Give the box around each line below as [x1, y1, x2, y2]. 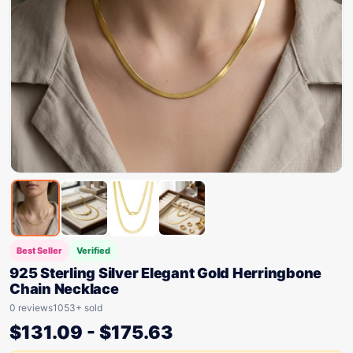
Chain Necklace [9, 281, 119, 297]
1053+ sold [53, 302, 102, 314]
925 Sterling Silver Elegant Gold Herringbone [9, 265, 321, 281]
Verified [76, 245, 110, 256]
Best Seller [17, 245, 62, 256]
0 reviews [9, 302, 53, 314]
